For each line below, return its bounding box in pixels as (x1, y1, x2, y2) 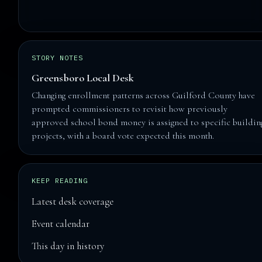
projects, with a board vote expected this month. (32, 130, 215, 142)
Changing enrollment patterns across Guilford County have (32, 89, 256, 102)
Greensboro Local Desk (32, 71, 135, 85)
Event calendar (32, 218, 90, 230)
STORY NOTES (32, 53, 83, 63)
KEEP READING (32, 176, 88, 185)
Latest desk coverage (32, 195, 114, 208)
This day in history (32, 240, 105, 253)
